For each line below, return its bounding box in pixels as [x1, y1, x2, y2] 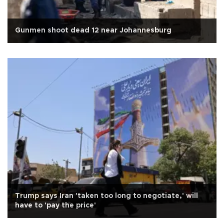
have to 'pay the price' [15, 202, 96, 209]
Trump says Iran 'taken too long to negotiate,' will [15, 192, 198, 200]
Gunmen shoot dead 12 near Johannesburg [15, 26, 171, 34]
